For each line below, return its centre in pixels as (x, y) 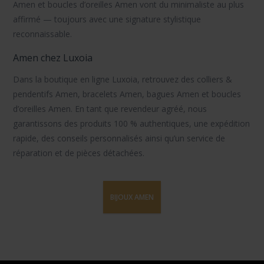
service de (206, 138)
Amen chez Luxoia (53, 58)
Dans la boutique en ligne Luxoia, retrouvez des (105, 80)
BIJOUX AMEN (132, 197)
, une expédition (220, 124)
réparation (33, 153)
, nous (195, 109)
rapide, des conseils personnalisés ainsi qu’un (100, 138)
